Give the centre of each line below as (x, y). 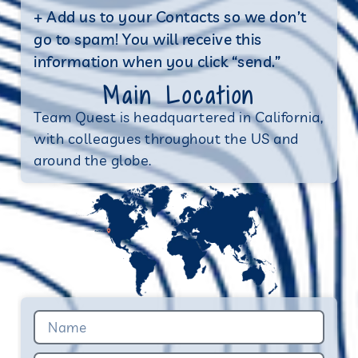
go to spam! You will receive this (148, 40)
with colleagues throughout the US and (166, 138)
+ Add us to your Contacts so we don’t (170, 17)
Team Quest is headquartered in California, (179, 117)
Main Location (179, 95)
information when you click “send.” (157, 62)
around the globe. (93, 160)
